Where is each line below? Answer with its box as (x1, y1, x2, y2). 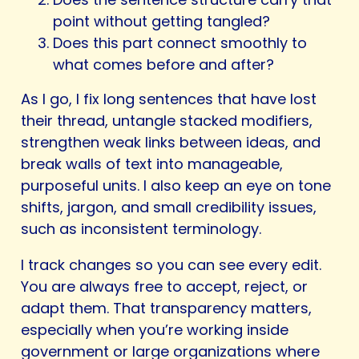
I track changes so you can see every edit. (21, 255, 321, 276)
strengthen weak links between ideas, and (21, 132, 321, 153)
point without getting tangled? (53, 11, 270, 32)
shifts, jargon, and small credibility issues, (21, 197, 317, 218)
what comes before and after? (53, 54, 274, 75)
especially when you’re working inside (21, 320, 288, 341)
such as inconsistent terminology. (21, 219, 261, 240)
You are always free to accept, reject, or (21, 276, 308, 297)
